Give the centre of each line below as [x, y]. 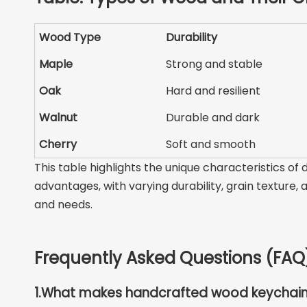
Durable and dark [213, 117]
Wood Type [70, 37]
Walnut [59, 117]
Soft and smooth [211, 144]
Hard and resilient [213, 90]
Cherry [58, 144]
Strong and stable [214, 64]
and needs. [63, 204]
